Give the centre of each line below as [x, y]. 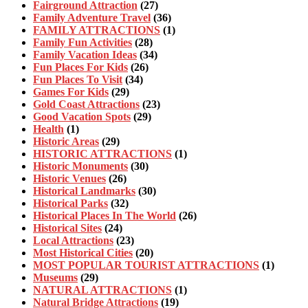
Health [48, 129]
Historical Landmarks [84, 190]
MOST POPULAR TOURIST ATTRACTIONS [146, 265]
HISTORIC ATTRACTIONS [102, 153]
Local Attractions [73, 240]
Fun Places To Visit [78, 79]
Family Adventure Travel [92, 17]
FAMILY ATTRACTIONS [97, 30]
